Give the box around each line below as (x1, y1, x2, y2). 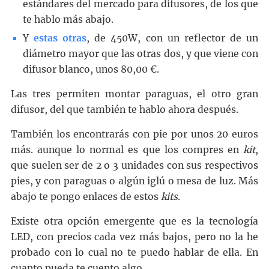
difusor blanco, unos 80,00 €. (22, 64, 159, 76)
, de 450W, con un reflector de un (86, 32, 259, 44)
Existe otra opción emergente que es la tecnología (10, 216, 259, 228)
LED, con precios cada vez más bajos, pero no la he (10, 231, 259, 243)
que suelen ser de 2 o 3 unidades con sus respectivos (10, 160, 259, 172)
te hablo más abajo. (22, 14, 113, 26)
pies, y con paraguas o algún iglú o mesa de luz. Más (10, 175, 259, 187)
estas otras (34, 32, 87, 44)
